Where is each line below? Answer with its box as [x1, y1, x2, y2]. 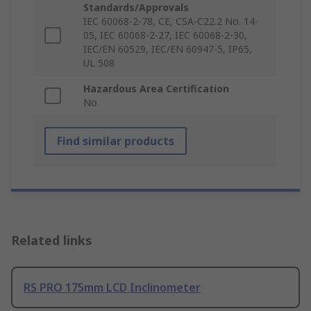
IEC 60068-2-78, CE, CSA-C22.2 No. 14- [83, 15, 258, 28]
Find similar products [57, 133, 174, 149]
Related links [11, 232, 92, 249]
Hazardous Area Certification [83, 82, 229, 96]
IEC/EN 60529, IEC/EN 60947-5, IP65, [83, 42, 252, 56]
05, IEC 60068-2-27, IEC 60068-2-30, [83, 28, 247, 42]
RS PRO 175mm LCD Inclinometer [24, 280, 201, 296]
